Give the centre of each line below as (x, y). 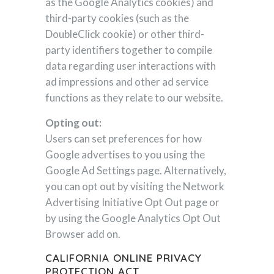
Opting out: (73, 123)
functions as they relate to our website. (134, 98)
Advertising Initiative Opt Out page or (132, 202)
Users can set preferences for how (124, 139)
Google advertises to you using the (125, 154)
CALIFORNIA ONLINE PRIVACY (124, 258)
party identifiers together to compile (129, 50)
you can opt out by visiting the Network (135, 186)
